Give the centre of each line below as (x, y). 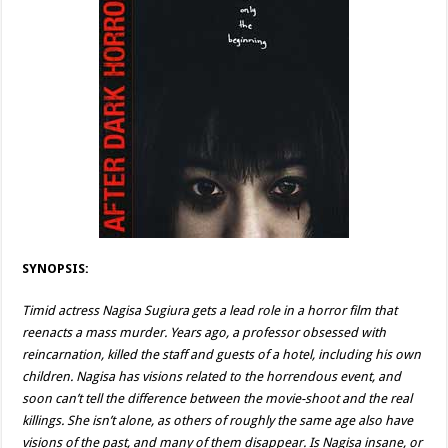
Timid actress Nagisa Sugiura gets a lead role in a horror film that (210, 310)
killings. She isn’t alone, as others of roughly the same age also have (218, 420)
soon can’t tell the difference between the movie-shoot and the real (217, 398)
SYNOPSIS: (56, 268)
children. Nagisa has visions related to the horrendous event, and (212, 376)
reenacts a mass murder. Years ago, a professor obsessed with (204, 332)
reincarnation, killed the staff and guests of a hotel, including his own (222, 354)
